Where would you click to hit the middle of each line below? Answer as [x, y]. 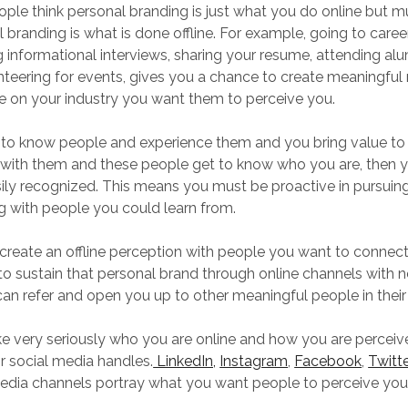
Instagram [254, 361]
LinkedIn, [185, 361]
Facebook [328, 361]
